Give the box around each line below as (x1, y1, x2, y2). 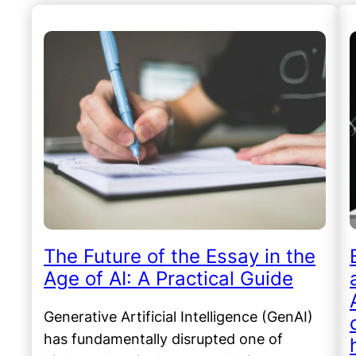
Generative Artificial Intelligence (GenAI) (44, 308, 313, 326)
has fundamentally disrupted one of (44, 331, 283, 348)
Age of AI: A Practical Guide (44, 267, 293, 291)
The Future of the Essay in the (44, 245, 315, 269)
